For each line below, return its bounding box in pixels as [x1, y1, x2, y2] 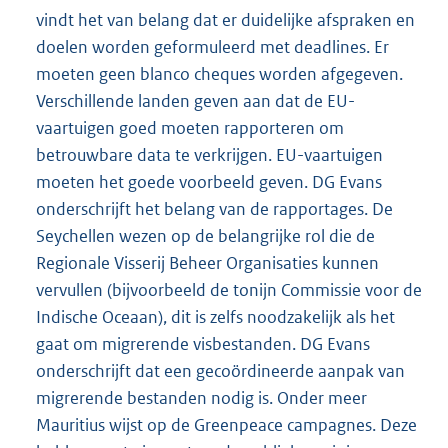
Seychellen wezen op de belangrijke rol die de [36, 224, 375, 247]
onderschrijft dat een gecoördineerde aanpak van [36, 359, 405, 382]
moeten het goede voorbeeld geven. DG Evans [36, 170, 382, 193]
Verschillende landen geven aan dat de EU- [36, 89, 355, 112]
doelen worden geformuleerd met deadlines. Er [36, 35, 389, 58]
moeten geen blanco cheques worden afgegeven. [36, 62, 403, 85]
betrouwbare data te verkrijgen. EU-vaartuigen [36, 143, 383, 166]
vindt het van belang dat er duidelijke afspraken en [36, 8, 415, 31]
